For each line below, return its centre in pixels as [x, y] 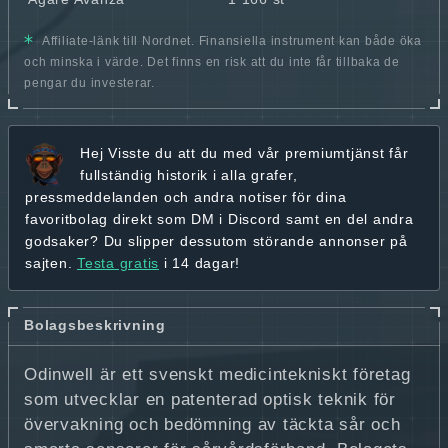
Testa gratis [118, 262]
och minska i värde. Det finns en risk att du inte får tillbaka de [212, 61]
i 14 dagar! [199, 262]
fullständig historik [144, 174]
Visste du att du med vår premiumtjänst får [256, 152]
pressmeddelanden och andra [132, 196]
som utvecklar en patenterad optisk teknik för [210, 400]
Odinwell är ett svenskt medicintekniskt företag [217, 375]
